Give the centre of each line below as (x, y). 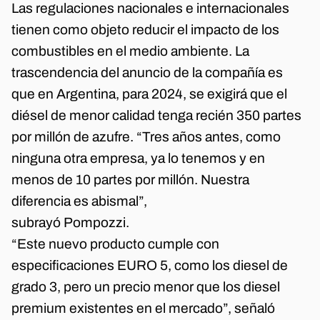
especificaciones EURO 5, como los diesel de (150, 266)
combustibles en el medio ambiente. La (130, 51)
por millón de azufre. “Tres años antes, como (146, 137)
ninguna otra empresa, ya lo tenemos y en (138, 159)
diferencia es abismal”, (79, 201)
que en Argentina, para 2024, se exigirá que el (149, 94)
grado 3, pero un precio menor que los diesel (146, 287)
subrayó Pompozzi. (70, 223)
